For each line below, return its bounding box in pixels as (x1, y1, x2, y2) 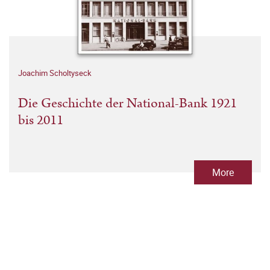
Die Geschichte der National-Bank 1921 (18, 93, 237, 114)
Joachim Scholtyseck (18, 67, 92, 79)
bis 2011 (18, 110, 63, 131)
